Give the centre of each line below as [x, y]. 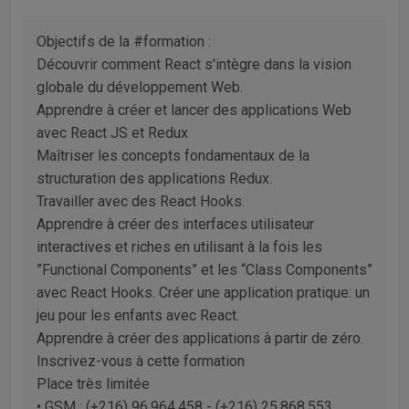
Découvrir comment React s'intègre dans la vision [194, 64]
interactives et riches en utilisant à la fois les [179, 246]
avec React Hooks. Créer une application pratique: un [203, 292]
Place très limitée [93, 383]
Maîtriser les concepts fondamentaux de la [173, 155]
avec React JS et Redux [112, 132]
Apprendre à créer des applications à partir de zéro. [200, 338]
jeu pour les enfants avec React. [138, 315]
